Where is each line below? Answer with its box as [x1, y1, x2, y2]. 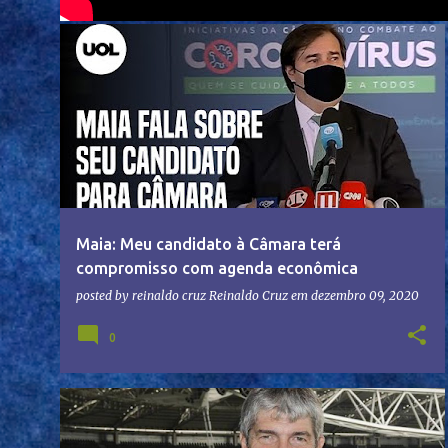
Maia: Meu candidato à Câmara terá [76, 235, 341, 254]
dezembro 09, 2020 [311, 288, 419, 304]
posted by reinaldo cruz [76, 288, 209, 304]
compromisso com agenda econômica [76, 259, 358, 278]
